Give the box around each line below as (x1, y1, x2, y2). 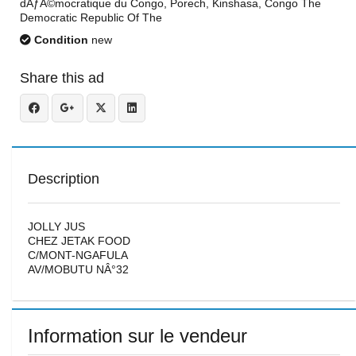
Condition (31, 33, 88, 46)
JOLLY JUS (28, 220, 85, 233)
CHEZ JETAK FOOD (28, 234, 130, 247)
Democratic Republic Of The (20, 11, 162, 24)
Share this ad (20, 70, 104, 86)
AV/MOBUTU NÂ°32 (28, 263, 129, 276)
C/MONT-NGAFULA (28, 249, 128, 261)
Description (28, 171, 99, 187)
